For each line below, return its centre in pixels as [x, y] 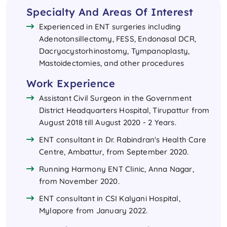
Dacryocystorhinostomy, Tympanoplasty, [115, 51]
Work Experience [71, 84]
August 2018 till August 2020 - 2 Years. [108, 123]
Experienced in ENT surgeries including [110, 27]
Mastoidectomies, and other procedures [112, 63]
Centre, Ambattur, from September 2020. [114, 152]
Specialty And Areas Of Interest [110, 12]
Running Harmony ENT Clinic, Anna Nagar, [117, 169]
